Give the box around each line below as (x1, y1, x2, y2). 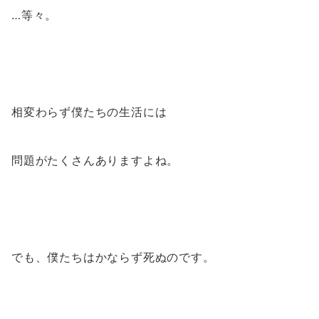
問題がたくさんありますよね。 (11, 153, 179, 168)
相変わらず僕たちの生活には (11, 105, 167, 120)
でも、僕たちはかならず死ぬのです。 (11, 250, 215, 265)
